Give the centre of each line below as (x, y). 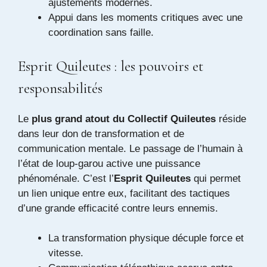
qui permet (216, 178)
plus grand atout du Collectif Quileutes (124, 119)
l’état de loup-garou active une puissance (109, 163)
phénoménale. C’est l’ (66, 178)
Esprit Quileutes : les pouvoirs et (111, 66)
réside (231, 119)
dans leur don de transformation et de (101, 133)
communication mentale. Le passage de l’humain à (130, 148)
